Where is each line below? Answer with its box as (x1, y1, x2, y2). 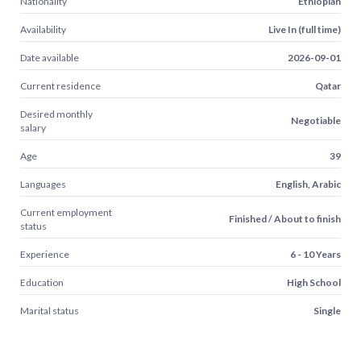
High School (287, 276, 341, 288)
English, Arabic (276, 177, 341, 190)
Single (313, 304, 341, 317)
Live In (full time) (268, 23, 341, 35)
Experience (20, 247, 69, 260)
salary (20, 121, 46, 134)
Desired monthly (20, 107, 93, 120)
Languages (20, 177, 66, 190)
